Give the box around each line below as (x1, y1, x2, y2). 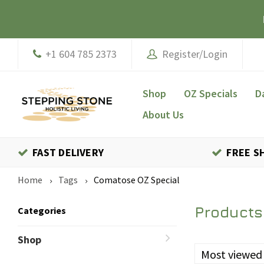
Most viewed (201, 247, 262, 262)
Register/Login (157, 47, 227, 61)
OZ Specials (184, 87, 237, 100)
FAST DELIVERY (32, 146, 104, 159)
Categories (18, 204, 66, 216)
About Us (143, 108, 184, 121)
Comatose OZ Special (94, 174, 180, 186)
